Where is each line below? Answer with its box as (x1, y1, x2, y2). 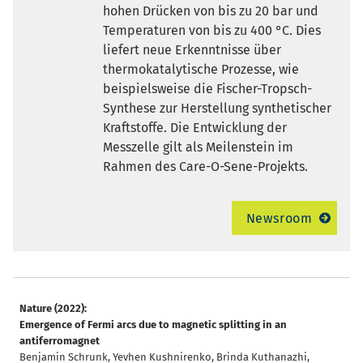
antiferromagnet (19, 334, 100, 347)
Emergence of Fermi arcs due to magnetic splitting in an (19, 318, 287, 331)
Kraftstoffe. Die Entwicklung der (102, 119, 287, 135)
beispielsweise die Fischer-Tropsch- (102, 80, 312, 96)
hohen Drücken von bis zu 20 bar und (102, 2, 318, 19)
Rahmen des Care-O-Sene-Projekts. (102, 158, 308, 174)
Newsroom (246, 210, 313, 226)
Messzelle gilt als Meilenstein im (102, 139, 293, 155)
